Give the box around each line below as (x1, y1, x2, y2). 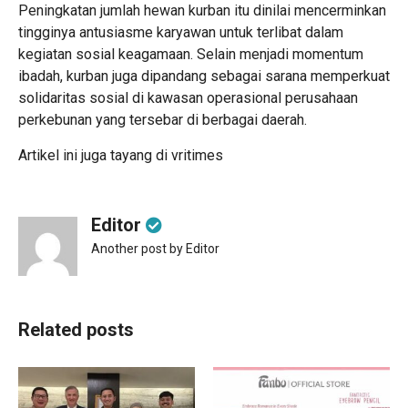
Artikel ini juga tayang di (18, 146, 171, 164)
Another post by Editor (91, 240, 219, 256)
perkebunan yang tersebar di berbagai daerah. (18, 110, 307, 128)
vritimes (171, 146, 223, 164)
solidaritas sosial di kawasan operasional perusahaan (18, 88, 358, 107)
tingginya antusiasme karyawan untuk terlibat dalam (18, 23, 343, 41)
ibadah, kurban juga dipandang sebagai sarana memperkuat (18, 66, 390, 85)
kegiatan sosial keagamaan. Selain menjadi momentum (18, 45, 363, 63)
